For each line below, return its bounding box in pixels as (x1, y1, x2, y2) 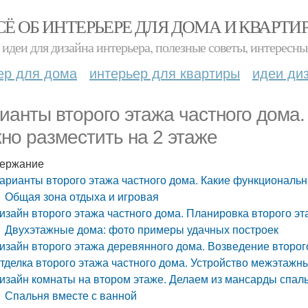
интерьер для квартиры (89, 63, 240, 82)
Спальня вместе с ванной (5, 287, 137, 303)
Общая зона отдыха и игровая (5, 188, 159, 204)
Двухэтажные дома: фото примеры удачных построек (5, 221, 279, 237)
